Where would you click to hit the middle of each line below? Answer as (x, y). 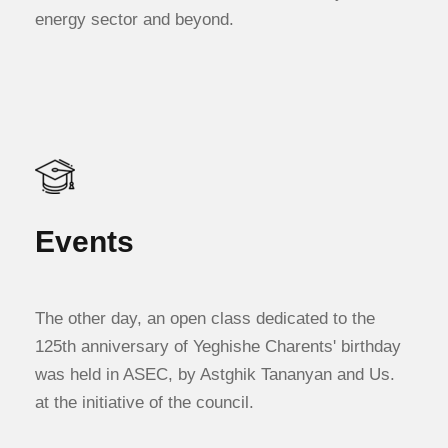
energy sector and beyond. (134, 19)
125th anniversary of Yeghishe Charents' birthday (218, 346)
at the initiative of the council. (144, 402)
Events (84, 241)
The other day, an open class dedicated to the (205, 318)
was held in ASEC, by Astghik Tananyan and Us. (215, 374)
